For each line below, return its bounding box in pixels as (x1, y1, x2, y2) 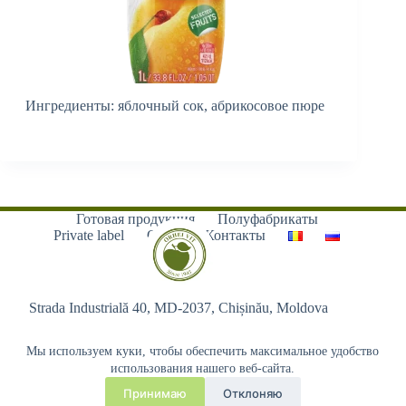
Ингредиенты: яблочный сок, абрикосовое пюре (25, 98, 324, 113)
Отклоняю (222, 385, 283, 401)
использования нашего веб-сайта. (111, 362, 295, 375)
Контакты (205, 227, 266, 243)
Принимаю (122, 385, 187, 401)
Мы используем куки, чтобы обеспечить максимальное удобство (26, 344, 380, 358)
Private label (53, 227, 125, 243)
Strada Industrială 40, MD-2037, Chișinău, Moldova (29, 300, 329, 316)
